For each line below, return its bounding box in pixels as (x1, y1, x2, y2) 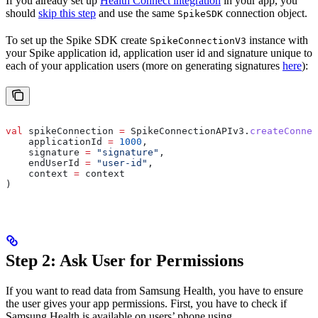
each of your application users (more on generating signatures (6, 60, 283, 72)
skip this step (38, 7, 96, 19)
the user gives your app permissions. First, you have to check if (6, 297, 287, 309)
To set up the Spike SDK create (6, 34, 150, 46)
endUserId (6, 158, 85, 168)
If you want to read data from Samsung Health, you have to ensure (6, 284, 303, 297)
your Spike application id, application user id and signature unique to (6, 47, 312, 59)
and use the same (96, 7, 177, 19)
